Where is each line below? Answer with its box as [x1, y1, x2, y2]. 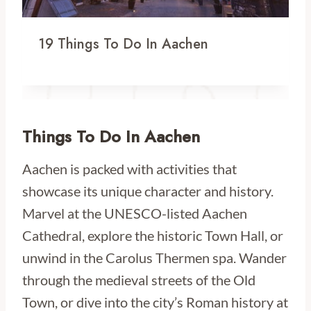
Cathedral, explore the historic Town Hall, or [22, 227, 283, 244]
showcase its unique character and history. [22, 183, 274, 199]
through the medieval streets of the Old [22, 271, 255, 288]
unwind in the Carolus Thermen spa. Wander [22, 249, 287, 266]
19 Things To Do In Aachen [39, 34, 208, 54]
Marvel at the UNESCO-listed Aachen [22, 205, 247, 221]
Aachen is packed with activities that [22, 160, 237, 177]
